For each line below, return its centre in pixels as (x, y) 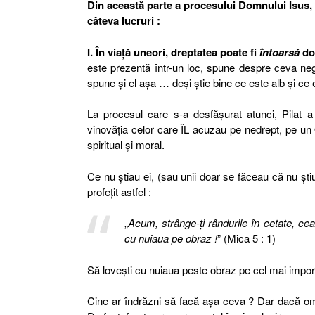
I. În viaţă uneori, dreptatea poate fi (174, 52)
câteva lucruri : (124, 20)
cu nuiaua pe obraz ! (171, 238)
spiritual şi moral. (126, 144)
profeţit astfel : (119, 191)
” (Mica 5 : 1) (246, 238)
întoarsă (280, 52)
